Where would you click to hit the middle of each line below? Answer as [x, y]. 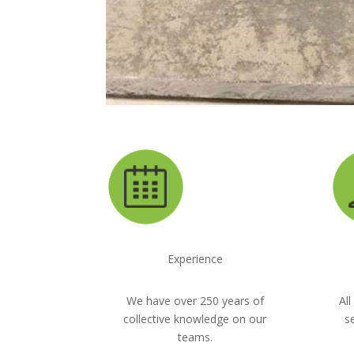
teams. [195, 337]
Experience [195, 259]
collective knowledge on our [195, 318]
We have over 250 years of [195, 300]
